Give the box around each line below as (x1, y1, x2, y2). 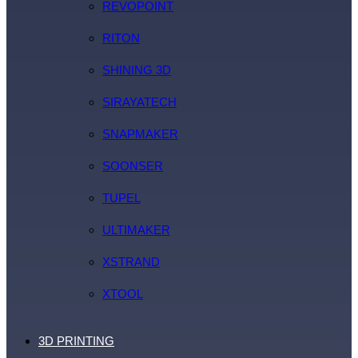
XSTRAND (102, 255, 160, 268)
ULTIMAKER (102, 223, 170, 237)
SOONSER (102, 159, 163, 173)
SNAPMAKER (102, 127, 178, 141)
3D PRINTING (38, 334, 114, 348)
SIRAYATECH (102, 95, 177, 109)
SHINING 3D (102, 63, 171, 77)
